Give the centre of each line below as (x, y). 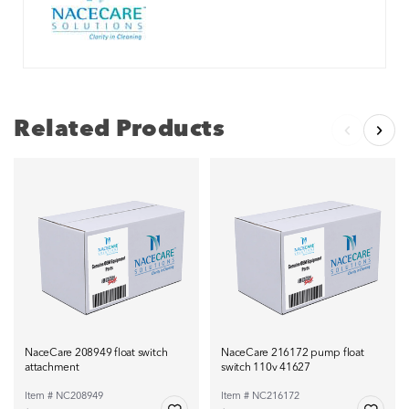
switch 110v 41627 (266, 368)
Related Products (119, 131)
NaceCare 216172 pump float (293, 354)
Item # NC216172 (260, 397)
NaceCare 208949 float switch (96, 354)
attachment (52, 368)
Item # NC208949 (64, 397)
